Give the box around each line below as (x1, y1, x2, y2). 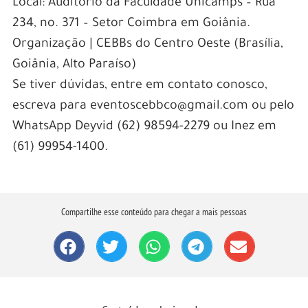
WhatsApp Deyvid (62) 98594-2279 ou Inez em (12, 120, 276, 135)
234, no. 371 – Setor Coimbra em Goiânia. (12, 17, 250, 32)
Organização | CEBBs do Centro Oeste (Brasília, (12, 38, 283, 52)
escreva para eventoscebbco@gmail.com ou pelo (12, 100, 294, 114)
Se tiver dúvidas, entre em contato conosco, (12, 79, 267, 93)
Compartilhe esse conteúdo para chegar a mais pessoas (61, 206, 247, 219)
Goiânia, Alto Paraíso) (12, 58, 136, 73)
